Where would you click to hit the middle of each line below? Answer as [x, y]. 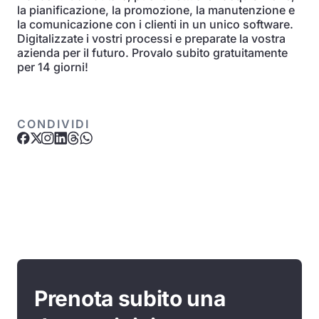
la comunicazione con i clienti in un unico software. [155, 24]
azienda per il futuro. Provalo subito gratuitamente [152, 53]
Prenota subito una [130, 298]
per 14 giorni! [53, 67]
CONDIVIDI [53, 124]
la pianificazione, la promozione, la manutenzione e [156, 10]
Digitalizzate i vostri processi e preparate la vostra [151, 38]
